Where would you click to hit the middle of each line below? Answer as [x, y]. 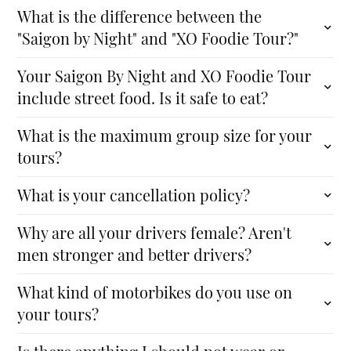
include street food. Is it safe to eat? [143, 98]
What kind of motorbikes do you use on [155, 292]
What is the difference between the [140, 16]
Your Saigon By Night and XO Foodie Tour [165, 76]
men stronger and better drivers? [135, 254]
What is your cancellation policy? [134, 195]
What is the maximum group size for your [165, 135]
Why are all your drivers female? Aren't [155, 232]
